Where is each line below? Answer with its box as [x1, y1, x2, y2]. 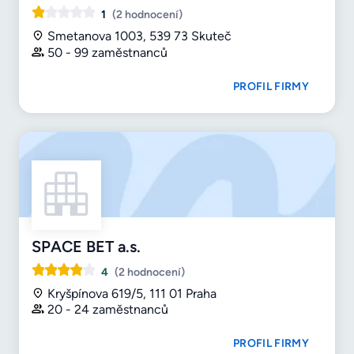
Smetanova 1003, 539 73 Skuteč [47, 28, 232, 43]
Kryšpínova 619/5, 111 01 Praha [47, 285, 217, 301]
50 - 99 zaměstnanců [47, 44, 168, 60]
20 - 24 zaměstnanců [47, 302, 168, 318]
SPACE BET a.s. [32, 236, 141, 256]
